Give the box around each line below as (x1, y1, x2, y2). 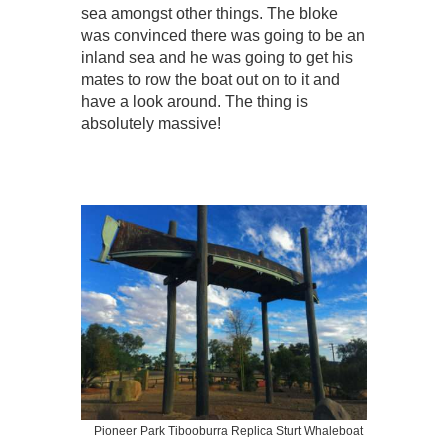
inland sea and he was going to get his (80, 49, 353, 67)
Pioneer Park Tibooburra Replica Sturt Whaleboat (94, 424, 364, 439)
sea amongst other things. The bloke (80, 5, 338, 23)
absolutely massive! (80, 115, 221, 133)
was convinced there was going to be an (80, 27, 365, 45)
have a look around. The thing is (80, 93, 308, 111)
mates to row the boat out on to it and (80, 71, 340, 89)
